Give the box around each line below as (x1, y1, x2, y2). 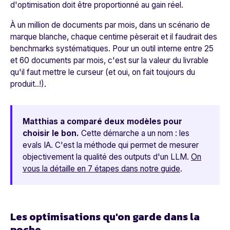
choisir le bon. (23, 128, 79, 139)
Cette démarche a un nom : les (79, 128, 189, 139)
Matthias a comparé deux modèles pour (23, 117, 182, 127)
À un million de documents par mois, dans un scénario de (10, 20, 210, 30)
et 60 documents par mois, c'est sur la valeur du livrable (10, 55, 208, 66)
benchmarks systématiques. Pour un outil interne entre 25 (10, 44, 214, 54)
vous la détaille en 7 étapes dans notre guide (23, 164, 180, 174)
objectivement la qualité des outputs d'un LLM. (23, 152, 191, 162)
